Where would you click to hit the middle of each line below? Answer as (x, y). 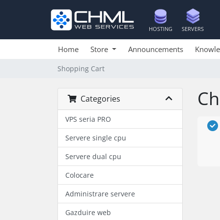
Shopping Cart (81, 69)
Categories (98, 99)
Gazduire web (88, 212)
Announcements (155, 49)
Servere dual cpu (93, 156)
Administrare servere (100, 194)
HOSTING (161, 29)
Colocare (80, 175)
